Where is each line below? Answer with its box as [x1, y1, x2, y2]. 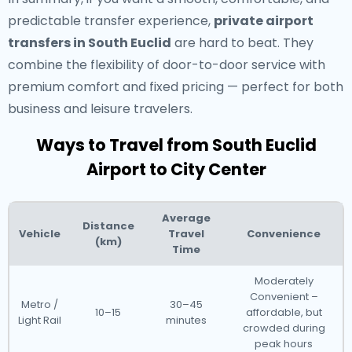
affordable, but [245, 305, 322, 320]
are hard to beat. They [171, 34, 313, 52]
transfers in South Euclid [8, 34, 171, 52]
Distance [82, 218, 134, 233]
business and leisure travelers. [8, 100, 192, 118]
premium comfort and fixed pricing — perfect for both [8, 78, 343, 96]
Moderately [254, 273, 313, 288]
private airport [214, 12, 313, 30]
